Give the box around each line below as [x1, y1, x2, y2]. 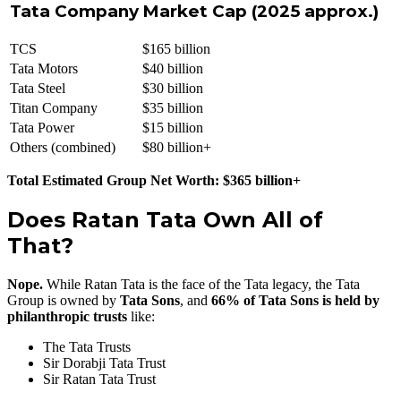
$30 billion [142, 80, 203, 96]
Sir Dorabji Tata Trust [43, 354, 166, 371]
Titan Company [10, 99, 98, 115]
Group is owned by [7, 292, 120, 308]
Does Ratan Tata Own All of [7, 206, 323, 233]
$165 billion [142, 40, 210, 56]
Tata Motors [10, 60, 78, 76]
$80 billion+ [142, 139, 211, 155]
